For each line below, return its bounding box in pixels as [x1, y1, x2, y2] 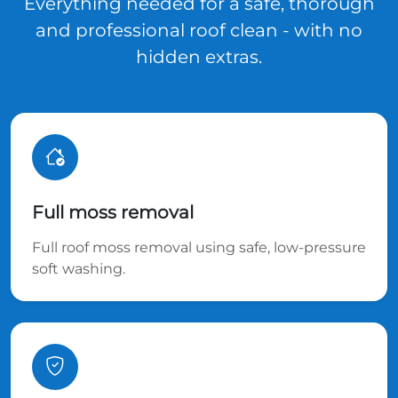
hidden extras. [136, 45, 262, 68]
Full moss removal [32, 201, 194, 223]
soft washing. [32, 259, 125, 277]
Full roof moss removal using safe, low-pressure [32, 238, 366, 256]
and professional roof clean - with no [36, 19, 362, 41]
